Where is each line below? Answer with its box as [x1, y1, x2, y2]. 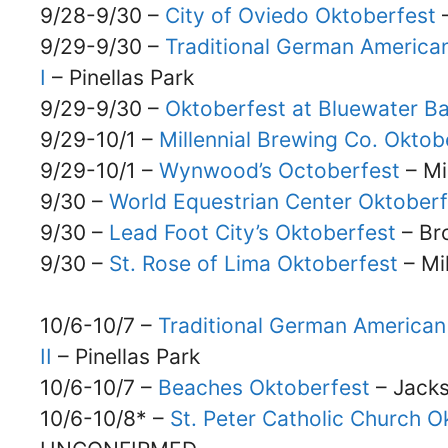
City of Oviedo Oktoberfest [165, 3, 436, 29]
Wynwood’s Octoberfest [159, 158, 400, 184]
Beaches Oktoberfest [158, 375, 370, 401]
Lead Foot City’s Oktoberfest [109, 220, 396, 246]
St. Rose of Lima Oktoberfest [109, 251, 398, 277]
